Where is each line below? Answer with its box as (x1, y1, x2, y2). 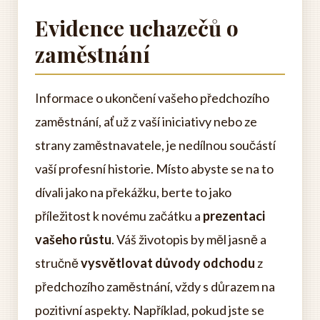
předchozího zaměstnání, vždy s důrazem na (35, 279, 275, 294)
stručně (35, 255, 81, 271)
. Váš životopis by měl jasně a (111, 231, 266, 247)
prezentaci (203, 208, 265, 224)
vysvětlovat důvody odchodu (81, 255, 255, 271)
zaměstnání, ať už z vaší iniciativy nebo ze (35, 114, 257, 129)
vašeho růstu (35, 231, 111, 247)
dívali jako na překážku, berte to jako (35, 184, 231, 200)
